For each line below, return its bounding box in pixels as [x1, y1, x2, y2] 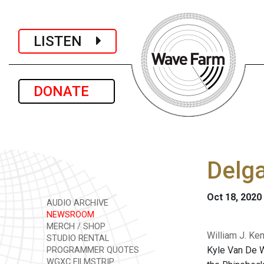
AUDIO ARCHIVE [44, 198, 108, 208]
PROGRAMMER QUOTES [44, 245, 139, 255]
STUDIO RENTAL [44, 233, 109, 243]
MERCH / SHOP [44, 222, 105, 232]
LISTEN [34, 32, 96, 49]
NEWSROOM [44, 210, 94, 220]
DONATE [34, 83, 100, 100]
